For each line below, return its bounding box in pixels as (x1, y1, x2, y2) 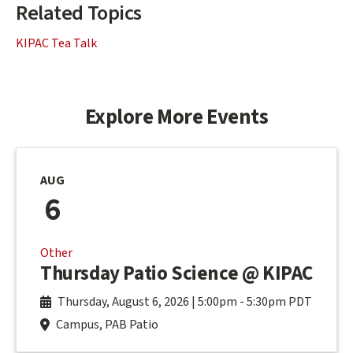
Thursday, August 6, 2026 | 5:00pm (58, 293, 237, 311)
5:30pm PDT (247, 293, 312, 311)
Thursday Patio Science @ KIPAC (40, 259, 313, 288)
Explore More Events (84, 102, 269, 133)
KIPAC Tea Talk (16, 34, 97, 52)
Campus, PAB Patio (56, 316, 158, 334)
